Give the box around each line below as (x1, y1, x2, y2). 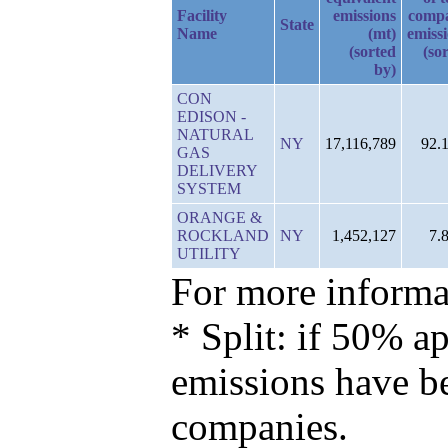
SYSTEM (177, 179, 241, 197)
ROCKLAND (177, 226, 269, 244)
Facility (177, 6, 227, 24)
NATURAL (177, 125, 253, 143)
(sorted (349, 42, 396, 60)
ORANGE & (177, 208, 262, 226)
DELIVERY (177, 161, 257, 179)
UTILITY (177, 244, 241, 262)
